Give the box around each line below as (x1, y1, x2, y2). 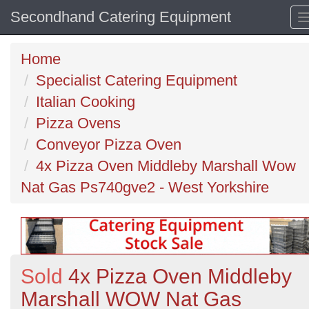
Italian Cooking (36, 93, 135, 110)
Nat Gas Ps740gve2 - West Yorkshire (21, 179, 269, 196)
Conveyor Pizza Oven (36, 136, 181, 153)
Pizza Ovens (36, 114, 121, 132)
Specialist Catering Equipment (36, 72, 237, 89)
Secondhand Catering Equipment (10, 8, 231, 26)
